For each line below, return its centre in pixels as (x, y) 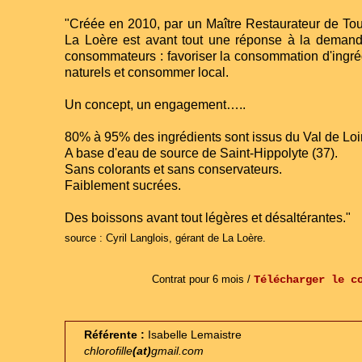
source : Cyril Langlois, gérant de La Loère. (165, 238)
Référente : (114, 335)
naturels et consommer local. (147, 72)
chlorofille (108, 350)
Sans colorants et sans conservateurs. (173, 169)
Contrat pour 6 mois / (201, 279)
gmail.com (177, 350)
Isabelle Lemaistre (193, 335)
